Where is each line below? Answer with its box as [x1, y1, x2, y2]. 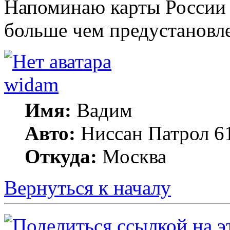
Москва [97, 145, 166, 167]
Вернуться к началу [4, 176, 171, 199]
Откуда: [25, 145, 97, 167]
